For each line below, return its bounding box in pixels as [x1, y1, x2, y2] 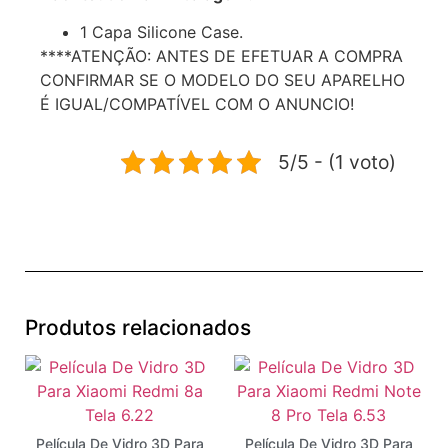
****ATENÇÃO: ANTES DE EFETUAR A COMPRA [40, 46, 403, 67]
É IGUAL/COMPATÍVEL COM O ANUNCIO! [40, 94, 354, 115]
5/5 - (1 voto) [278, 150, 396, 175]
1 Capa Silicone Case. [80, 22, 243, 43]
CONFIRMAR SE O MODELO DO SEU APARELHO [40, 70, 405, 91]
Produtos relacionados [25, 315, 251, 341]
